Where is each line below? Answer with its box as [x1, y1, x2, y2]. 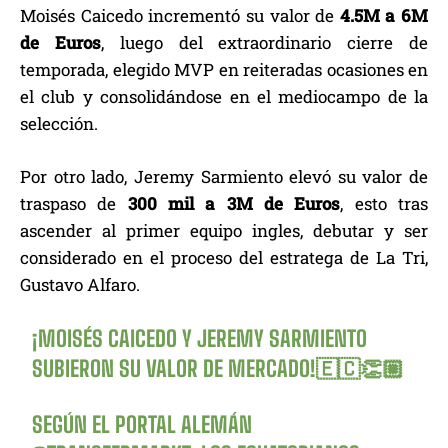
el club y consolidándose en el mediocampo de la [20, 85, 428, 109]
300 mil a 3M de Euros [127, 192, 341, 216]
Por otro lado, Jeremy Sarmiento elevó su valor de [20, 165, 428, 189]
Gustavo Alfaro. [20, 273, 140, 297]
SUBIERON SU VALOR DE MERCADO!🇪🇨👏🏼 [32, 355, 405, 383]
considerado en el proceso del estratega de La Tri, [20, 246, 428, 270]
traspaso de [20, 192, 128, 216]
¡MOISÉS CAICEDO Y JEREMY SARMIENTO [32, 325, 368, 353]
